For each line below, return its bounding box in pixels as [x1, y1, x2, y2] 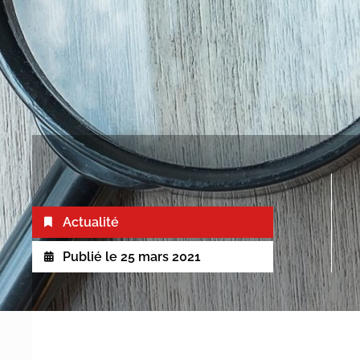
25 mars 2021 [121, 248, 202, 264]
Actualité [63, 214, 120, 230]
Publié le [63, 248, 118, 264]
